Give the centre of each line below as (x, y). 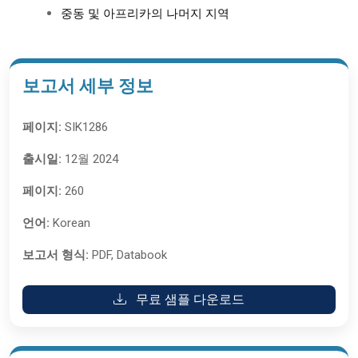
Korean (70, 223)
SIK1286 (85, 127)
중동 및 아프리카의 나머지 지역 (145, 14)
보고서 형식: (56, 255)
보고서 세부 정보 (88, 86)
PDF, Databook (128, 255)
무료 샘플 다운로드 (189, 299)
